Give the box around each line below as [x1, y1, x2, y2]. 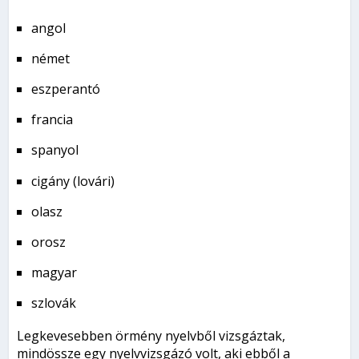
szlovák [31, 294, 77, 313]
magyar [31, 264, 78, 282]
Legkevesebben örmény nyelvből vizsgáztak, [17, 327, 286, 345]
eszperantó [31, 80, 101, 99]
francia [31, 111, 74, 129]
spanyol [31, 141, 79, 159]
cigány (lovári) [31, 171, 115, 190]
